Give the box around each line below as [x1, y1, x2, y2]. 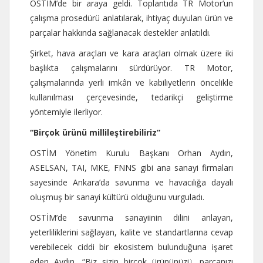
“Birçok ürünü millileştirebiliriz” [30, 126, 160, 138]
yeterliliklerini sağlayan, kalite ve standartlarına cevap [30, 226, 233, 238]
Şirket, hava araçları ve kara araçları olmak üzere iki [30, 47, 233, 59]
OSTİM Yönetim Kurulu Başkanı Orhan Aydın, [30, 147, 233, 159]
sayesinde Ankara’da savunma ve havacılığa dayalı [30, 176, 233, 188]
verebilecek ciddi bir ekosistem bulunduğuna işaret [30, 241, 233, 252]
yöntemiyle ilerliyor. [30, 106, 103, 117]
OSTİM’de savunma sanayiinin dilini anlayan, [30, 211, 233, 223]
